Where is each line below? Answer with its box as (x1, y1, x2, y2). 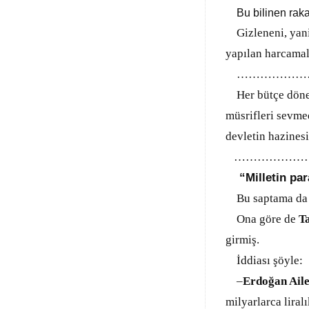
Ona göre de (226, 212, 299, 226)
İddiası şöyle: (226, 254, 303, 267)
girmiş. (226, 233, 262, 246)
